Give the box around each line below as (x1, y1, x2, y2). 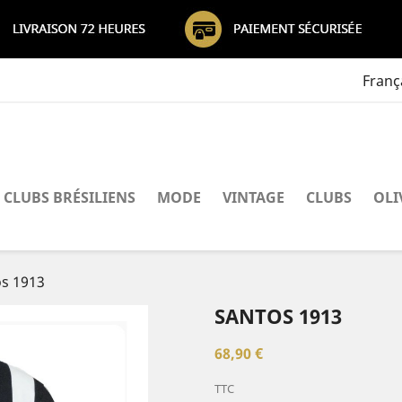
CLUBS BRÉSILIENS (4, 188, 135, 207)
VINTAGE (223, 188, 284, 207)
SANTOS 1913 (214, 302, 342, 329)
